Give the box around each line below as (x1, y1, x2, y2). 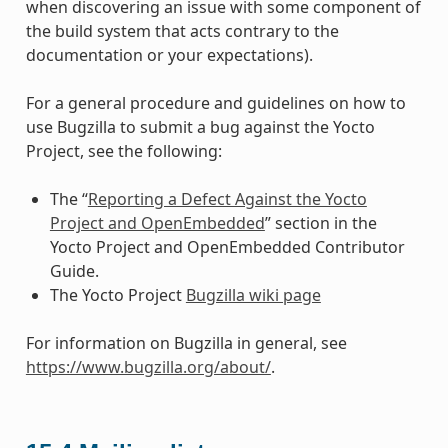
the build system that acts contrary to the (25, 19, 339, 42)
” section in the (264, 211, 377, 234)
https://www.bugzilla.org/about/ (25, 355, 271, 378)
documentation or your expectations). (25, 43, 313, 66)
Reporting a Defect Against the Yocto (87, 187, 367, 210)
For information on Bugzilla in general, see (25, 331, 347, 354)
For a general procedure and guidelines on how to (25, 91, 406, 114)
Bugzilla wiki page (185, 283, 321, 306)
